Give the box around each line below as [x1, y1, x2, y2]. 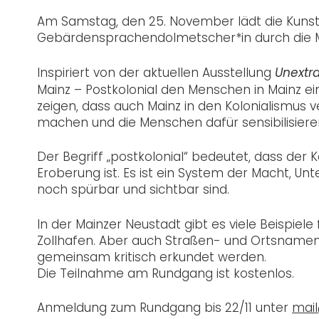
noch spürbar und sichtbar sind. [37, 181, 229, 199]
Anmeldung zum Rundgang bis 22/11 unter [37, 299, 292, 317]
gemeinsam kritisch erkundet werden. [37, 248, 266, 266]
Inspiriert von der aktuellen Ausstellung [37, 63, 275, 81]
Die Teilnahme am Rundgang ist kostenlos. [37, 264, 294, 282]
